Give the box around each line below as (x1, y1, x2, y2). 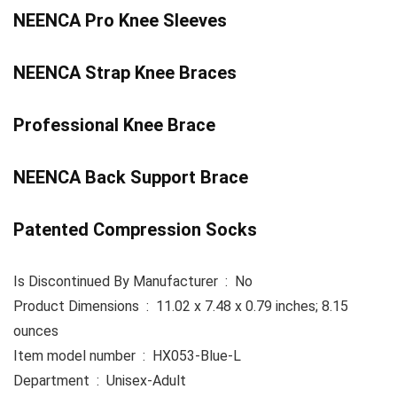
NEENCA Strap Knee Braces (13, 62, 237, 84)
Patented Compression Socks (13, 219, 257, 241)
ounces (13, 323, 58, 340)
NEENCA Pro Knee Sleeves (13, 10, 227, 32)
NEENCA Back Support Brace (13, 167, 248, 189)
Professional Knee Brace (13, 114, 215, 136)
